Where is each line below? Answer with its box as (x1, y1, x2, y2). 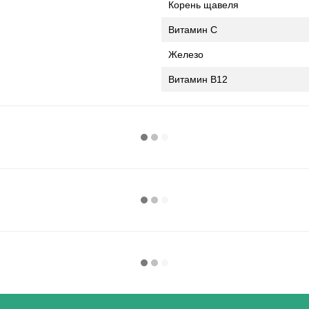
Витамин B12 (168, 73, 228, 85)
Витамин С (168, 23, 217, 35)
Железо (168, 48, 203, 60)
